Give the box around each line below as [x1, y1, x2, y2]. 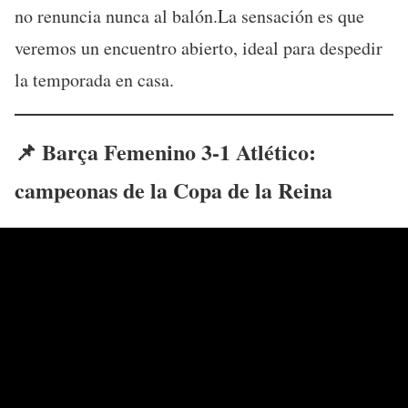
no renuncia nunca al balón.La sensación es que [15, 3, 364, 28]
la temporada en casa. [15, 66, 174, 92]
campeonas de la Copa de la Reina [15, 174, 332, 207]
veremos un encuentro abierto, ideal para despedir [15, 35, 382, 60]
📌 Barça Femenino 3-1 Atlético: [15, 136, 316, 168]
